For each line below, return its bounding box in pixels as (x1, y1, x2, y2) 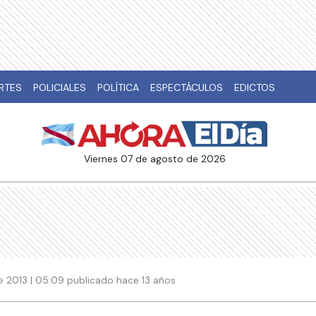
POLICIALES (33, 81, 86, 94)
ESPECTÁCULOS (150, 81, 223, 94)
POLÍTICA (97, 81, 139, 94)
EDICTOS (234, 81, 275, 94)
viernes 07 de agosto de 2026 (90, 152, 226, 166)
